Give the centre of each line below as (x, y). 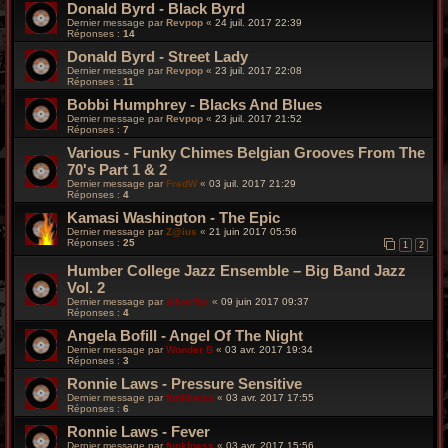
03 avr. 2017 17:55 (270, 398)
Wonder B (189, 350)
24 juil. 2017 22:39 (258, 22)
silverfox (187, 302)
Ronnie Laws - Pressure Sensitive (184, 384)
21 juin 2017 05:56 (253, 231)
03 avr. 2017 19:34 (269, 350)
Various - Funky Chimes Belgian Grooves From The (246, 152)
